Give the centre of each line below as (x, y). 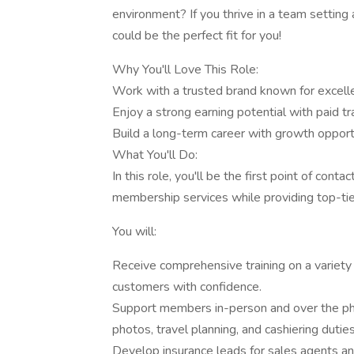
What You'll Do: (155, 155)
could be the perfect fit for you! (197, 36)
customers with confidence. (187, 287)
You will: (134, 232)
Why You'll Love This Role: (185, 70)
